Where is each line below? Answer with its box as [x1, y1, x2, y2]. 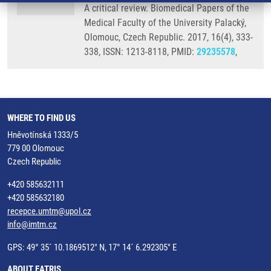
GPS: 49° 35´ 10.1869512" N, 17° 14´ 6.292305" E [7, 242, 177, 253]
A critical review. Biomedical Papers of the [84, 2, 249, 14]
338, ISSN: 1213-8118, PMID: [84, 46, 197, 57]
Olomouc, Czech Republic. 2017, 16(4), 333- [84, 31, 253, 43]
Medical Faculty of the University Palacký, [84, 17, 246, 28]
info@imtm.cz [7, 219, 57, 230]
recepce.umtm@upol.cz [7, 206, 91, 217]
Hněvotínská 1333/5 [7, 129, 78, 140]
